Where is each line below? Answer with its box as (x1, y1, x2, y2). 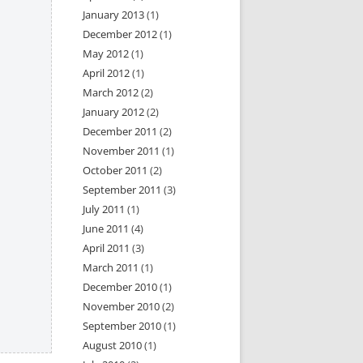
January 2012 (83, 105, 145, 119)
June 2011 (83, 221, 130, 236)
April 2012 (83, 66, 130, 80)
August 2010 (83, 338, 143, 352)
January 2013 (83, 7, 145, 22)
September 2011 (83, 182, 162, 197)
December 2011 (83, 124, 158, 139)
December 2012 (83, 27, 158, 41)
